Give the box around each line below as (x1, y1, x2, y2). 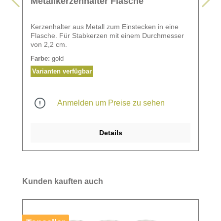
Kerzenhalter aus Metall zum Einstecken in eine (31, 22, 179, 31)
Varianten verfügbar (32, 67, 92, 75)
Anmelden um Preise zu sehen (57, 98, 165, 107)
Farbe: (31, 54, 50, 62)
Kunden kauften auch (22, 177, 103, 185)
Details (99, 128, 122, 137)
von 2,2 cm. (31, 40, 67, 48)
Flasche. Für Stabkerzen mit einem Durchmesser (31, 31, 184, 39)
